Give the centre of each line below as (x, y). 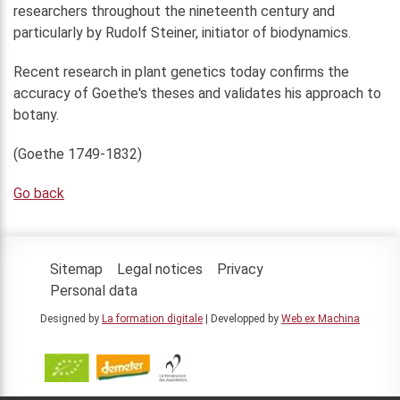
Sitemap (76, 269)
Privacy (240, 269)
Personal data (94, 290)
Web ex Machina (321, 318)
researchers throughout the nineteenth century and (174, 12)
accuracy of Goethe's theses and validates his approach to (197, 94)
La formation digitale (152, 318)
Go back (39, 194)
